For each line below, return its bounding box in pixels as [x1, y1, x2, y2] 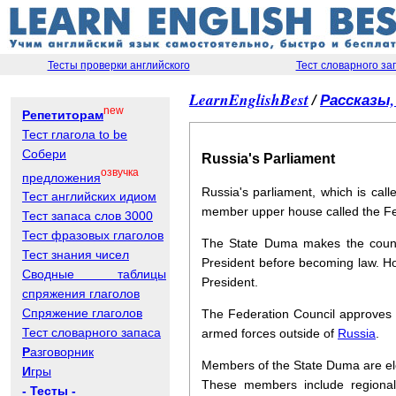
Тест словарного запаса [22, 325, 161, 340]
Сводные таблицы [22, 267, 166, 282]
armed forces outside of [202, 326, 338, 341]
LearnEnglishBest [189, 88, 308, 110]
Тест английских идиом [22, 189, 156, 204]
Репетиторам [22, 107, 103, 122]
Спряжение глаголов [22, 306, 142, 321]
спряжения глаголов [22, 286, 140, 301]
